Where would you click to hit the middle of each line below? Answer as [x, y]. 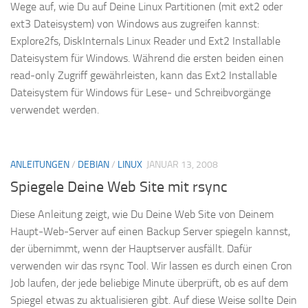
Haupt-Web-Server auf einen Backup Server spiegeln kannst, [150, 231]
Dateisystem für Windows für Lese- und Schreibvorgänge [141, 92]
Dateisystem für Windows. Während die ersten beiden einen [147, 58]
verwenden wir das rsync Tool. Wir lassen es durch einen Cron [151, 265]
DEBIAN [93, 164]
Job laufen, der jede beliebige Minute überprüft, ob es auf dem [149, 283]
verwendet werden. [55, 109]
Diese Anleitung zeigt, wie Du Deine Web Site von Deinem [142, 214]
